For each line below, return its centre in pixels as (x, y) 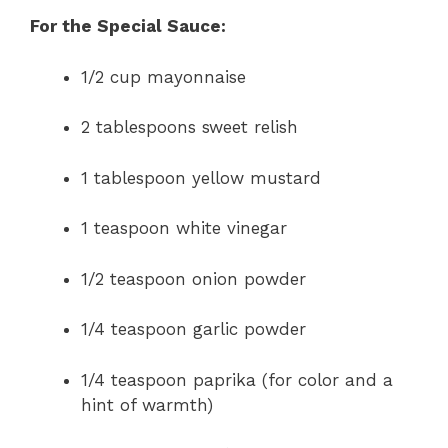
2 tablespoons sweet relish (189, 127)
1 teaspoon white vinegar (184, 228)
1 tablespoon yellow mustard (201, 177)
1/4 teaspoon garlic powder (193, 329)
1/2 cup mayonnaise (163, 76)
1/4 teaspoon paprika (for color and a (237, 379)
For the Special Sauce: (128, 26)
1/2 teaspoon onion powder (193, 278)
